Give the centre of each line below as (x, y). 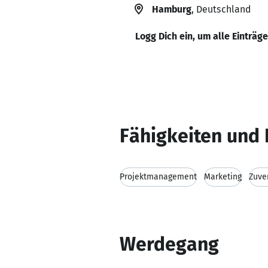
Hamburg (172, 9)
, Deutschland (221, 9)
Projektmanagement (158, 177)
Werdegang (169, 244)
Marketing (223, 177)
